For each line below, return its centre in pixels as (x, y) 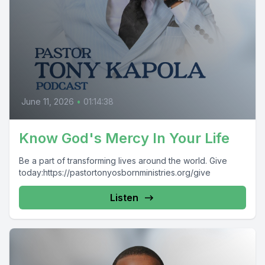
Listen (124, 198)
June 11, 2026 (48, 101)
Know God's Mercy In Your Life (124, 138)
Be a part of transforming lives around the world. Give (123, 161)
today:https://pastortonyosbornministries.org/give (115, 172)
